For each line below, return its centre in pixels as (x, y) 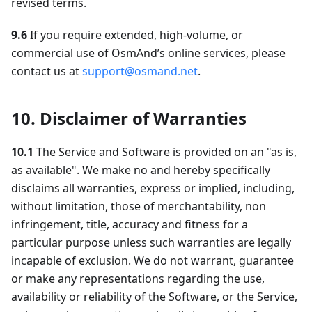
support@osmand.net (140, 71)
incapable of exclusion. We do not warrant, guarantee (153, 261)
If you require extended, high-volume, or (135, 35)
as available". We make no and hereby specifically (141, 170)
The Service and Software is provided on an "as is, (165, 152)
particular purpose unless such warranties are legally (151, 243)
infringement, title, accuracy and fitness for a (130, 225)
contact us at (47, 71)
